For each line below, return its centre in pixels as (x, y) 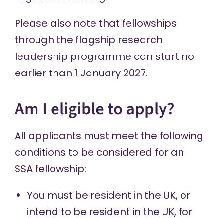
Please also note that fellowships (95, 23)
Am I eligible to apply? (94, 109)
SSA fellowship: (50, 169)
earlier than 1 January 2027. (81, 73)
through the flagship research (88, 40)
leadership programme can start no (104, 56)
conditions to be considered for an (99, 152)
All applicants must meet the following (109, 136)
